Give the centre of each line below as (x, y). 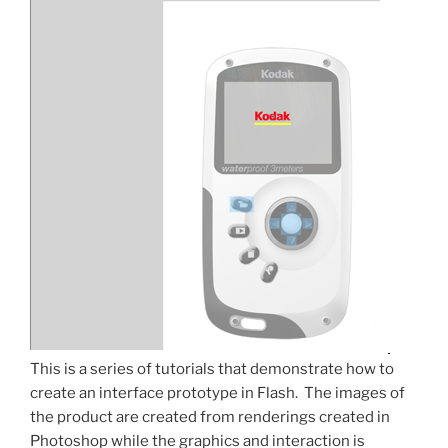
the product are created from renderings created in (210, 417)
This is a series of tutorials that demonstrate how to (212, 369)
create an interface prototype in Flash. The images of (217, 393)
